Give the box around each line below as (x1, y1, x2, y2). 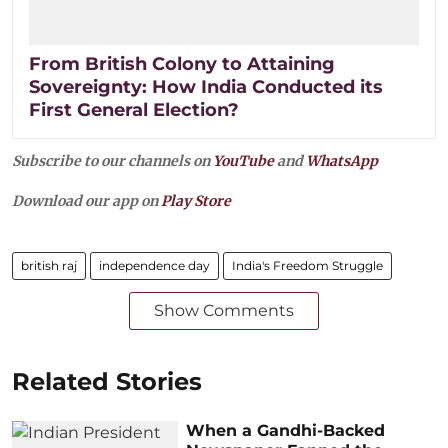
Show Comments (154, 301, 294, 321)
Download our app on (12, 192, 161, 211)
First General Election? (29, 99, 239, 122)
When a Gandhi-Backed (186, 421, 386, 441)
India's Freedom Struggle (232, 258, 383, 274)
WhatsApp (306, 152, 378, 171)
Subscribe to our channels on (12, 152, 213, 171)
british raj (21, 258, 77, 274)
